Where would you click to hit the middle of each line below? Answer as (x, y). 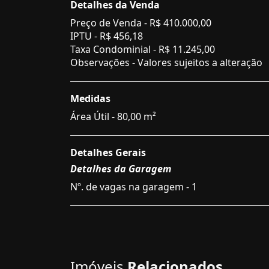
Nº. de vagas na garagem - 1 (134, 187)
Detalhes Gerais (108, 153)
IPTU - (85, 36)
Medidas (90, 98)
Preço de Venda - (110, 23)
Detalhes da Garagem (121, 169)
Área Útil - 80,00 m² (113, 116)
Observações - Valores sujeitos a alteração (166, 62)
